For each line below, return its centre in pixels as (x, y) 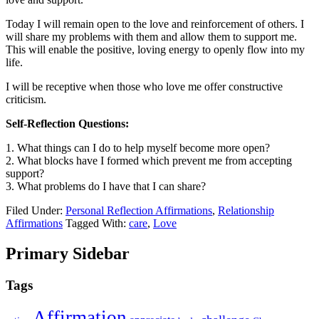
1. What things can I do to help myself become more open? (138, 148)
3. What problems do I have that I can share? (106, 187)
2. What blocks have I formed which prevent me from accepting (149, 161)
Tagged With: (97, 224)
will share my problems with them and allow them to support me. (151, 37)
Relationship (246, 211)
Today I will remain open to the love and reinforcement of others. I (155, 24)
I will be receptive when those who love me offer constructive (144, 87)
